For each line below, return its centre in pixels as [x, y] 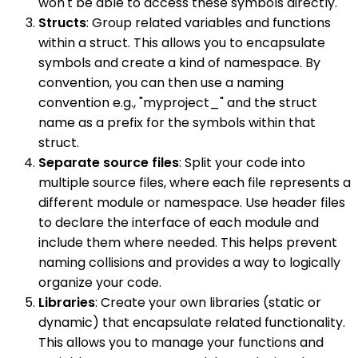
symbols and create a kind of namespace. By [179, 62]
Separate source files [109, 162]
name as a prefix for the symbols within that [177, 122]
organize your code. [100, 282]
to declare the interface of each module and [179, 222]
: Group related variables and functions [209, 22]
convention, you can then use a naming [161, 82]
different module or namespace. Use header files [192, 202]
